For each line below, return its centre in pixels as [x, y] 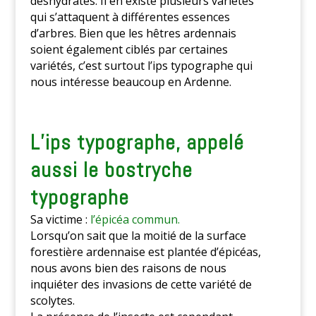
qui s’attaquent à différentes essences [130, 17]
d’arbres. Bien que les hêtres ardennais [133, 34]
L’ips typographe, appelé [137, 143]
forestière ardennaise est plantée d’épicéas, [145, 252]
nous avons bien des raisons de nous [128, 268]
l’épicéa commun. [135, 220]
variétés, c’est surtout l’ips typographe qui [141, 66]
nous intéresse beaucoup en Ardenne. [130, 82]
